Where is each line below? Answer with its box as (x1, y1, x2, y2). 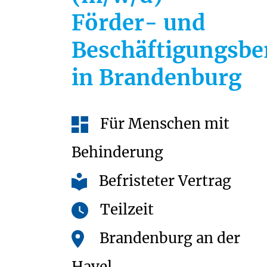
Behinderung (72, 143, 163, 162)
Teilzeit (100, 200, 154, 219)
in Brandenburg (72, 64, 241, 91)
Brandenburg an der (100, 229, 240, 247)
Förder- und (72, 10, 206, 36)
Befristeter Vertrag (99, 172, 232, 190)
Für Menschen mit (100, 114, 229, 133)
